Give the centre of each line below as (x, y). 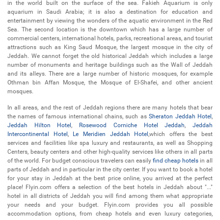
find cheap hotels (176, 161)
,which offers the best (180, 134)
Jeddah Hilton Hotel (40, 125)
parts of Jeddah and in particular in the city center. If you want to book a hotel (110, 169)
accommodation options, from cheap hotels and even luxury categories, (110, 214)
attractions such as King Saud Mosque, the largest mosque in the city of (110, 47)
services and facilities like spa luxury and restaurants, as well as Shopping (110, 143)
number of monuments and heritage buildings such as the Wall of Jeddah (110, 65)
